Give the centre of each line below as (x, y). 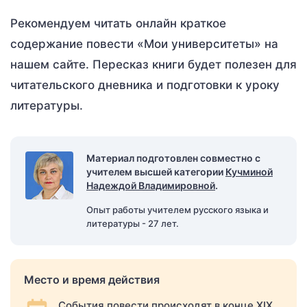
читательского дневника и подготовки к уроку (145, 85)
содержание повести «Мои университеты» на (144, 44)
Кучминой (249, 172)
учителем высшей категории (156, 172)
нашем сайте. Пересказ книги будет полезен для (153, 64)
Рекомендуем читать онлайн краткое (118, 23)
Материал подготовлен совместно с (173, 158)
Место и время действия (92, 280)
